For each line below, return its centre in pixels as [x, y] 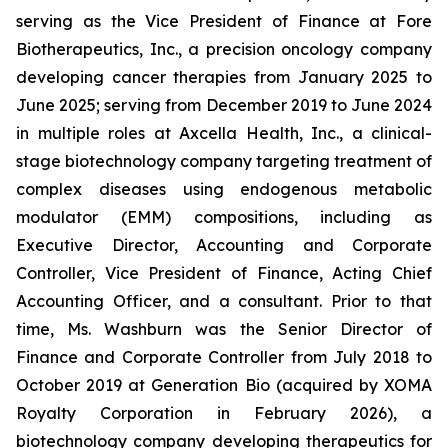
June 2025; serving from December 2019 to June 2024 [224, 105]
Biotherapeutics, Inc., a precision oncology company [224, 49]
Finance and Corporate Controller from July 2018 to [224, 357]
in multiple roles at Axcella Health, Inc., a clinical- [224, 133]
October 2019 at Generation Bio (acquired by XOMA [224, 385]
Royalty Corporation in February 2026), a [224, 413]
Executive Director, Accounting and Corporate [224, 245]
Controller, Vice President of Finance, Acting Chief [224, 273]
